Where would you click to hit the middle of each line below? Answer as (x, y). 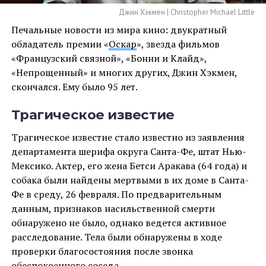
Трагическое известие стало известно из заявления (128, 137)
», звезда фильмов (178, 44)
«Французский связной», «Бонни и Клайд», (109, 58)
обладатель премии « (60, 44)
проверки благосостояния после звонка (102, 251)
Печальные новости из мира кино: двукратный (119, 29)
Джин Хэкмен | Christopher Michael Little (187, 12)
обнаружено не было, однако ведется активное (118, 222)
